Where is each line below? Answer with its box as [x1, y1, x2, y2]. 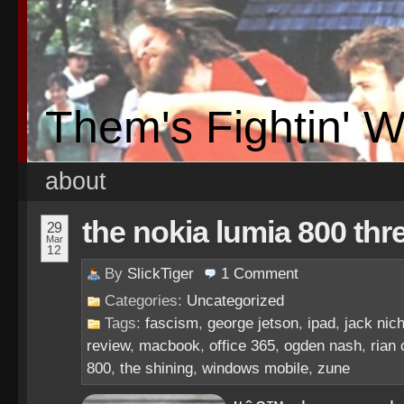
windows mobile [202, 360, 308, 377]
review [87, 337, 130, 354]
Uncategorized [187, 292, 284, 309]
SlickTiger [127, 265, 194, 282]
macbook [139, 337, 200, 354]
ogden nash [284, 337, 362, 354]
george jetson [207, 315, 298, 332]
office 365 [209, 337, 275, 354]
